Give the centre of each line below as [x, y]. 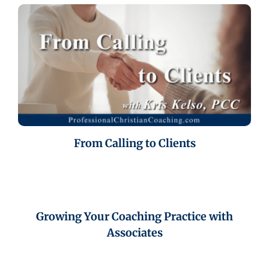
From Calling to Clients [134, 144]
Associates [134, 233]
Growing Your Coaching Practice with [134, 217]
